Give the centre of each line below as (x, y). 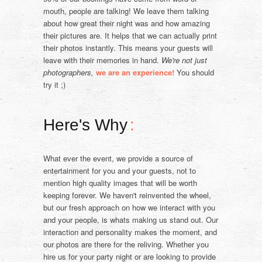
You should (194, 73)
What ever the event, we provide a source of (118, 158)
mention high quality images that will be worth (120, 183)
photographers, (68, 73)
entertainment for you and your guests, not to (120, 171)
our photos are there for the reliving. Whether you (126, 244)
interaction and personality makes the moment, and (130, 232)
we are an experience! (135, 73)
